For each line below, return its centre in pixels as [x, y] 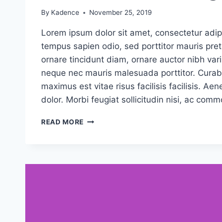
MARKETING [105, 193]
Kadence [65, 13]
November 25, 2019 [121, 13]
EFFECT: [98, 140]
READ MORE [63, 122]
